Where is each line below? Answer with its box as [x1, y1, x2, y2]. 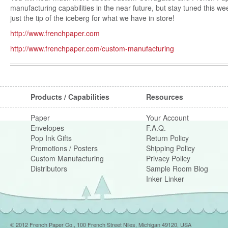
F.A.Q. [146, 123, 166, 133]
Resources [146, 92, 183, 102]
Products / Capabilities [31, 92, 109, 102]
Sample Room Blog [146, 163, 208, 174]
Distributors [31, 163, 67, 174]
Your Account [146, 112, 189, 123]
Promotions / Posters [31, 143, 98, 154]
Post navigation [10, 73, 102, 91]
